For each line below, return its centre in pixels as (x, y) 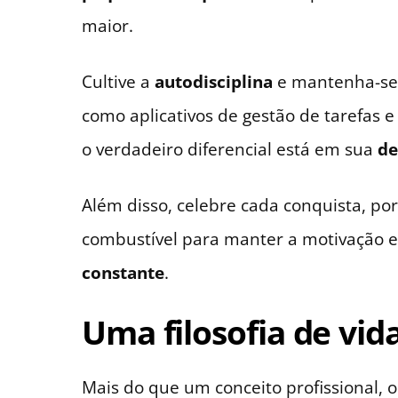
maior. (107, 26)
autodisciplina (214, 82)
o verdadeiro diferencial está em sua (230, 149)
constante (123, 273)
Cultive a (118, 82)
